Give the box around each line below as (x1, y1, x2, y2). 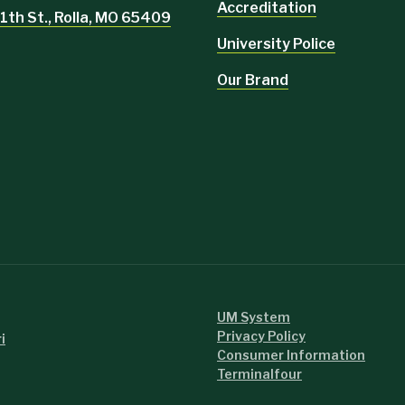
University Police (217, 34, 335, 52)
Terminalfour (217, 366, 302, 382)
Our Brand (217, 71, 288, 89)
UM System (217, 309, 290, 325)
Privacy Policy (217, 328, 306, 344)
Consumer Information (217, 347, 365, 363)
